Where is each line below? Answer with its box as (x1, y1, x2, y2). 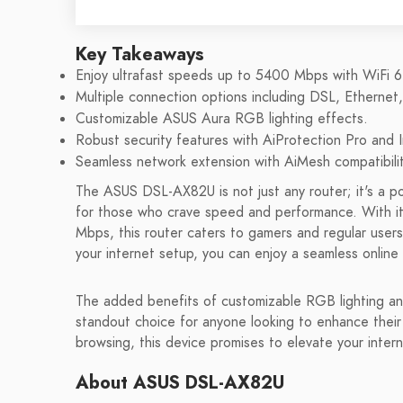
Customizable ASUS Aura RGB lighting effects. (76, 109, 368, 129)
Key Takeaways (76, 41, 204, 67)
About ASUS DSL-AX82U (76, 370, 284, 395)
